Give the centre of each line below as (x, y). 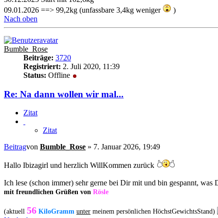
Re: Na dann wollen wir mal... (64, 94)
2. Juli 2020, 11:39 (90, 66)
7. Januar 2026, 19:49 (127, 147)
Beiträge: (38, 57)
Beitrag (15, 147)
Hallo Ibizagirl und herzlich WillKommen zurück (80, 165)
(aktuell (15, 212)
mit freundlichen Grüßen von (48, 192)
